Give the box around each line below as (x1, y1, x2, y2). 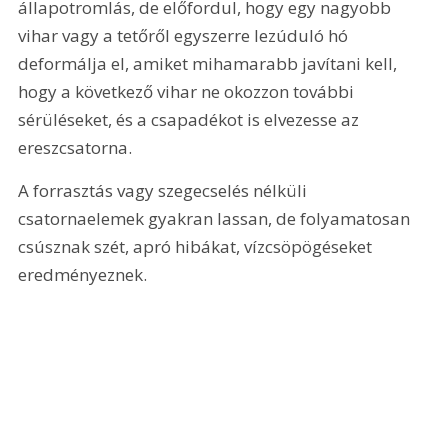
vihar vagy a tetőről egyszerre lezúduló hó (18, 23, 353, 47)
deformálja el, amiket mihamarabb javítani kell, (18, 51, 402, 75)
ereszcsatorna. (18, 135, 133, 159)
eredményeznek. (18, 263, 148, 287)
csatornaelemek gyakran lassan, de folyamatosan (18, 207, 415, 231)
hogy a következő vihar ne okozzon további (18, 79, 359, 103)
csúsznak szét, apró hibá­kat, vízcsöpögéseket (18, 235, 377, 259)
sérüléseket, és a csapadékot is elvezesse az (18, 107, 364, 131)
